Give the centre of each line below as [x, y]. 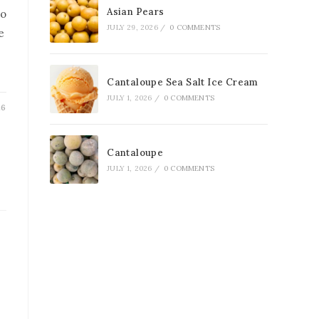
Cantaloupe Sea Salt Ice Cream [183, 82]
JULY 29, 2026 [132, 27]
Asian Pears [136, 12]
